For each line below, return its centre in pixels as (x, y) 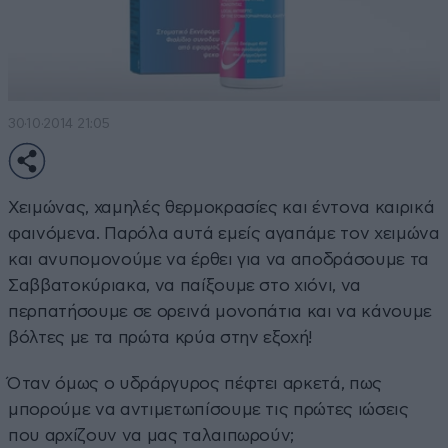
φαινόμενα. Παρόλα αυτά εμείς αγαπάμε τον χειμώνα (224, 233)
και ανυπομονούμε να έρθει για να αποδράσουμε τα (219, 259)
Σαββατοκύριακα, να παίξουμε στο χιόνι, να (185, 285)
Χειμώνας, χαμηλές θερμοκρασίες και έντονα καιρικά (221, 207)
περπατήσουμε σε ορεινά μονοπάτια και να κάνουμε (220, 311)
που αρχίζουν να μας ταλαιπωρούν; (151, 435)
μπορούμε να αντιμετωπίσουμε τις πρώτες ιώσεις (208, 409)
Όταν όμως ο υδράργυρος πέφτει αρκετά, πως (195, 383)
